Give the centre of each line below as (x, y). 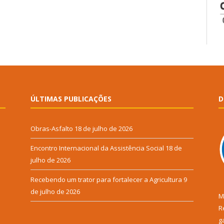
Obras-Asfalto (52, 129)
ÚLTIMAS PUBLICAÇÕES (71, 99)
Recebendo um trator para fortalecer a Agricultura (106, 180)
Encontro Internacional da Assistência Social (97, 148)
